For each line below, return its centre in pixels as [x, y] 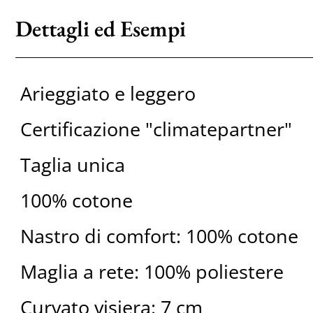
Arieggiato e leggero [108, 94]
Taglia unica [72, 165]
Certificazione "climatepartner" [156, 129]
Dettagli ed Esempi [100, 29]
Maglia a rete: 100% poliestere [152, 272]
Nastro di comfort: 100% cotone [159, 236]
